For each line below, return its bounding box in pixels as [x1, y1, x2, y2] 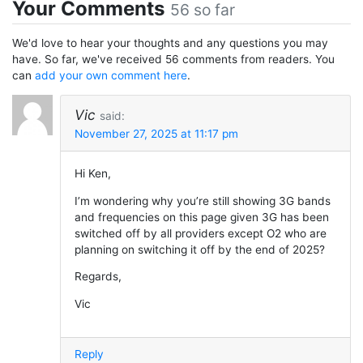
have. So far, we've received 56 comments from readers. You [12, 53, 335, 66]
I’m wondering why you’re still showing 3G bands [74, 194, 331, 207]
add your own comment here [35, 69, 187, 83]
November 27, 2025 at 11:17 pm [74, 127, 238, 141]
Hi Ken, [74, 166, 111, 180]
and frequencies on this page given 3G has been [74, 210, 329, 224]
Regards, [74, 270, 122, 284]
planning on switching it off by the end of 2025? [74, 242, 325, 256]
